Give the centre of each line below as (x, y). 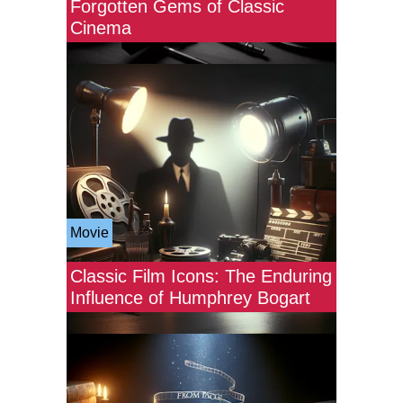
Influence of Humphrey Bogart (190, 298)
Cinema (101, 28)
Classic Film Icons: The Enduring (201, 276)
